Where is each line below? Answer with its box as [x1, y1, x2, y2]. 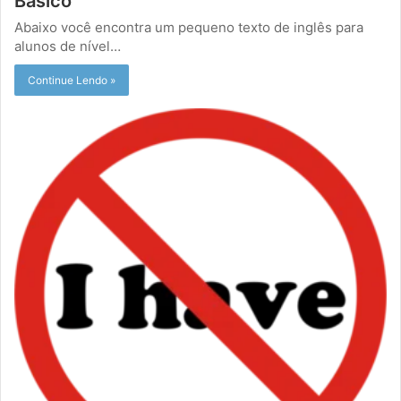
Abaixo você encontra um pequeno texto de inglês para [14, 19, 363, 37]
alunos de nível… [14, 38, 121, 55]
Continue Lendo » [28, 73, 115, 88]
